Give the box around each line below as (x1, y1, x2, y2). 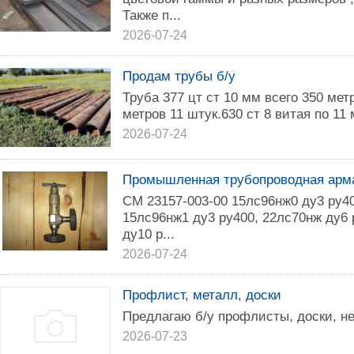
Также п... (122, 7, 181, 23)
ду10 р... (122, 226, 175, 242)
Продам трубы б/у (122, 68, 235, 84)
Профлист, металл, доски (122, 287, 281, 303)
